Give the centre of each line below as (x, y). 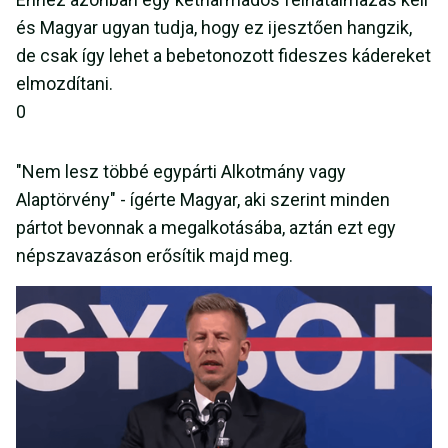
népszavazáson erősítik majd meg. (154, 255)
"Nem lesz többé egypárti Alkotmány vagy (181, 171)
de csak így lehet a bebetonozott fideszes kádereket (223, 55)
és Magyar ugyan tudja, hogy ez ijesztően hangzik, (214, 27)
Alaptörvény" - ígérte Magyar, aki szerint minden (203, 199)
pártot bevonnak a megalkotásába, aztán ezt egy (206, 227)
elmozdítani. (64, 83)
